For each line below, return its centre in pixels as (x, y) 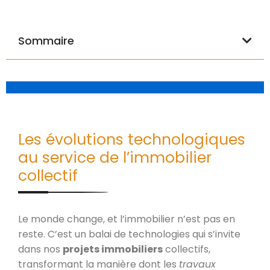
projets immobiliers (113, 249)
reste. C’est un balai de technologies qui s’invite (129, 234)
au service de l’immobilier (115, 157)
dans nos (40, 249)
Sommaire (46, 40)
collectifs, (187, 249)
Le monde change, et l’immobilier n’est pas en (127, 219)
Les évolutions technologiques (132, 139)
